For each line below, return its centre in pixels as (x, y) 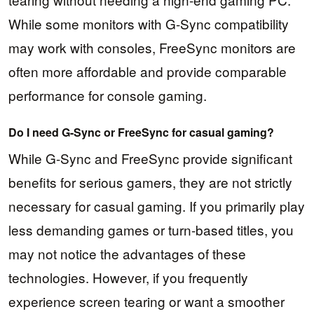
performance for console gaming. (108, 95)
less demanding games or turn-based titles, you (151, 230)
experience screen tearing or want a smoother (146, 301)
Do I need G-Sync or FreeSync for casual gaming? (141, 132)
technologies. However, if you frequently (128, 278)
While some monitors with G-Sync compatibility (149, 23)
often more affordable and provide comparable (148, 71)
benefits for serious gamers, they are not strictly (150, 182)
